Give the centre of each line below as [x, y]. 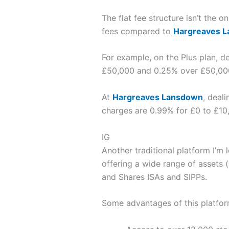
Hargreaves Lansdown [157, 97]
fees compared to [137, 31]
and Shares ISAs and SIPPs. [154, 177]
